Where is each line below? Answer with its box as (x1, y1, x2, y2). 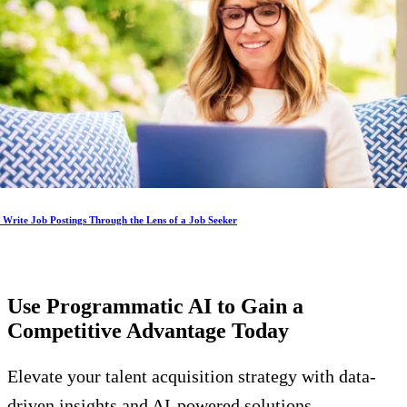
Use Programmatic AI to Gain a (7, 293, 303, 318)
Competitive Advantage (7, 318, 232, 342)
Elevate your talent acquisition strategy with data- (7, 365, 376, 386)
